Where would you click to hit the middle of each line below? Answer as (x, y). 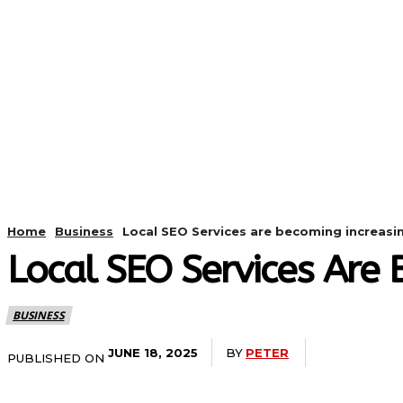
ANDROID (278, 151)
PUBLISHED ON (56, 358)
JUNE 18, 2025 (153, 352)
